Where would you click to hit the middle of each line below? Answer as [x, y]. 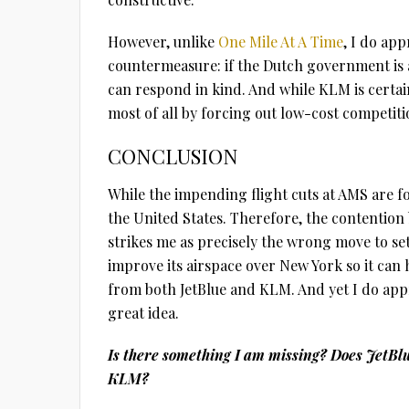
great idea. [143, 313]
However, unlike [163, 42]
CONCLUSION [173, 156]
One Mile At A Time [281, 42]
